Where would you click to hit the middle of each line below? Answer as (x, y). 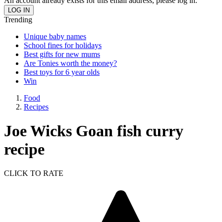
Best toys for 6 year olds (62, 72)
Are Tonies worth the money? (70, 63)
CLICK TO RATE (34, 173)
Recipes (36, 107)
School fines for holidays (63, 45)
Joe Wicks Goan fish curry (94, 131)
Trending (18, 19)
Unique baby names (55, 36)
